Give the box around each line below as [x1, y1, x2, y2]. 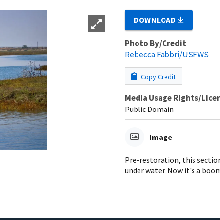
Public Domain [125, 104, 174, 114]
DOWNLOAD [134, 14, 178, 25]
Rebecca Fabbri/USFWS [125, 49, 209, 60]
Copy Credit [139, 72, 176, 81]
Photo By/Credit [125, 37, 186, 49]
